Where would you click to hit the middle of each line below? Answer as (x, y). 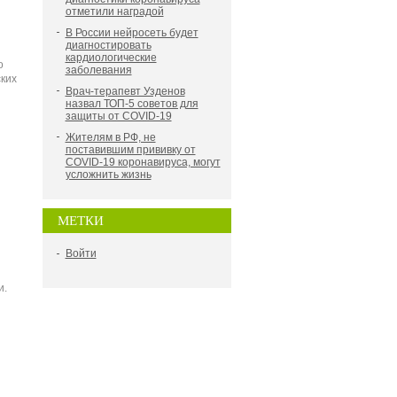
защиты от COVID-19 (118, 116)
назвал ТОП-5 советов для (132, 104)
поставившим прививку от (130, 150)
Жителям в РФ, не (110, 137)
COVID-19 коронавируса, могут (143, 162)
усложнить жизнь (108, 175)
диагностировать (108, 45)
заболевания (98, 70)
